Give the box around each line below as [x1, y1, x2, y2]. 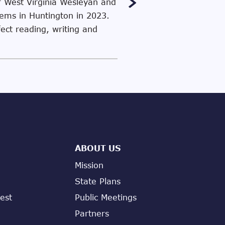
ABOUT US [75, 143, 121, 153]
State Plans [75, 176, 121, 186]
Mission [75, 160, 103, 170]
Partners [75, 208, 109, 218]
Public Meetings [75, 192, 137, 202]
